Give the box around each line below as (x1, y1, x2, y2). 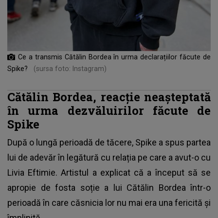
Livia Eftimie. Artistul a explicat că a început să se (7, 167, 211, 178)
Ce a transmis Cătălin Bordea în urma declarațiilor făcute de (18, 53, 211, 61)
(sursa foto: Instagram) (34, 64, 107, 73)
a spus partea (157, 137, 211, 147)
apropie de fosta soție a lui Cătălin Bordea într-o (7, 182, 211, 193)
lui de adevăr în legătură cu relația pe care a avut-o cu (7, 152, 211, 163)
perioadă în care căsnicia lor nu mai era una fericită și (7, 197, 211, 208)
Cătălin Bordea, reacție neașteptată (7, 89, 211, 104)
